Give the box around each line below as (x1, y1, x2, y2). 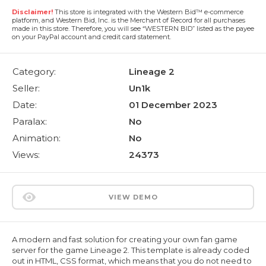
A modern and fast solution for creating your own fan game (12, 234, 237, 244)
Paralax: (12, 115, 47, 127)
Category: (12, 65, 56, 77)
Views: (12, 148, 40, 160)
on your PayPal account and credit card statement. (12, 32, 171, 41)
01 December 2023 (129, 99, 217, 110)
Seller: (12, 82, 40, 94)
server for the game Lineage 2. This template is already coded (12, 245, 249, 255)
